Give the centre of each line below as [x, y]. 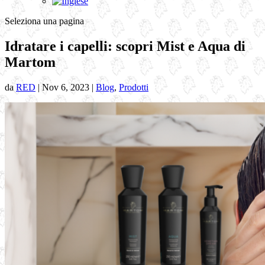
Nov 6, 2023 [66, 87]
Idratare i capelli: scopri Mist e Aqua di [125, 46]
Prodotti [134, 87]
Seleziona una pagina [44, 21]
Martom [30, 62]
